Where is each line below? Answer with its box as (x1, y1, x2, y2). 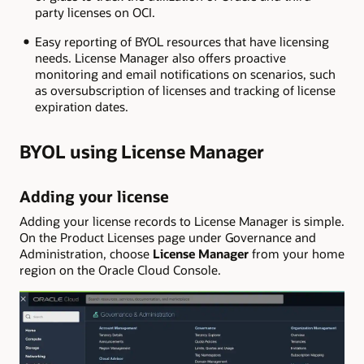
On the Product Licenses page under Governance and (19, 228, 316, 245)
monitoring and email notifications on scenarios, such (34, 66, 336, 83)
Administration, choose (19, 245, 153, 262)
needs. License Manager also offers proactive (34, 50, 286, 67)
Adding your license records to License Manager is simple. (19, 212, 344, 229)
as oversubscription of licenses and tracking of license (34, 82, 336, 99)
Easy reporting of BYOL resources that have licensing (34, 33, 329, 50)
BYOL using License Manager (19, 139, 264, 163)
